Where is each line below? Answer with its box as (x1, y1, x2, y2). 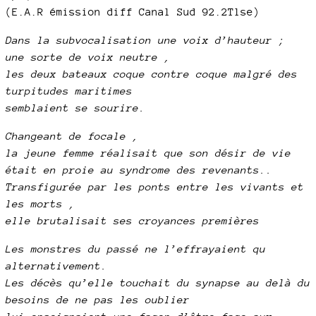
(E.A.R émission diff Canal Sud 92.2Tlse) (6, 6, 260, 18)
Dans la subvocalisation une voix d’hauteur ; (6, 34, 285, 46)
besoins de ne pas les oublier (6, 293, 190, 305)
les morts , (6, 197, 75, 209)
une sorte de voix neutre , (6, 51, 171, 63)
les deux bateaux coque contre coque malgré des (6, 68, 298, 80)
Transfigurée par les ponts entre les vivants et (6, 181, 304, 193)
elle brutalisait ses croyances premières (6, 214, 260, 226)
